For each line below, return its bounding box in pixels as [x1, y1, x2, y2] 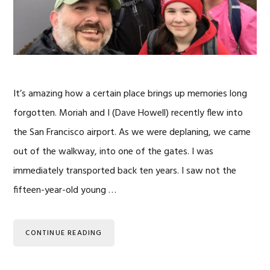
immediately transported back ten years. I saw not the [13, 163, 237, 179]
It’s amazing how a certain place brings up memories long [13, 86, 248, 102]
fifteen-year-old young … [13, 183, 117, 198]
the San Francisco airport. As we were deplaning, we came [13, 125, 251, 140]
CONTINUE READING [25, 227, 102, 239]
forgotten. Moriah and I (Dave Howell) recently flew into [13, 105, 243, 121]
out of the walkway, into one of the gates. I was [13, 144, 214, 160]
